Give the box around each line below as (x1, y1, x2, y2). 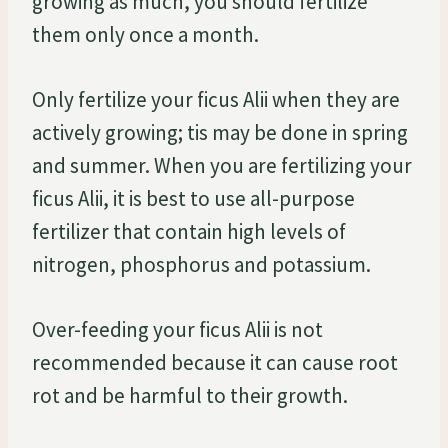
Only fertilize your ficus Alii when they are (32, 85, 400, 113)
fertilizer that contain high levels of (32, 217, 346, 245)
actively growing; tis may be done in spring (32, 118, 408, 146)
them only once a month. (32, 20, 259, 48)
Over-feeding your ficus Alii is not (32, 315, 323, 343)
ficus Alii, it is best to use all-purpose (32, 184, 355, 212)
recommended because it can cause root (32, 348, 398, 376)
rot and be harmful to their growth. (32, 381, 348, 409)
